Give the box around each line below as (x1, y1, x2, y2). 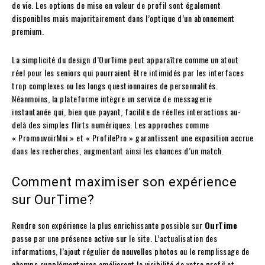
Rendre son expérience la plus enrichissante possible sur (12, 218, 205, 231)
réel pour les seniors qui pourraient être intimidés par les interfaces (12, 66, 244, 79)
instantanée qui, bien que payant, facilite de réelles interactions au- (12, 105, 241, 118)
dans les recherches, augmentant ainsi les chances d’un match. (12, 144, 224, 157)
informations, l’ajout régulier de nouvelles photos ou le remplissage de (12, 244, 250, 257)
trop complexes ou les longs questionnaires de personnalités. (12, 79, 218, 92)
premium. (12, 24, 44, 37)
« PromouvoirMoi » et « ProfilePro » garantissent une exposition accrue (12, 131, 253, 144)
